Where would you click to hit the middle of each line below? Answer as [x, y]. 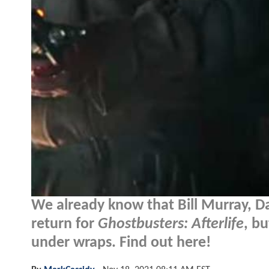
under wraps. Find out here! [121, 243]
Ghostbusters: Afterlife [171, 224]
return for [65, 224]
